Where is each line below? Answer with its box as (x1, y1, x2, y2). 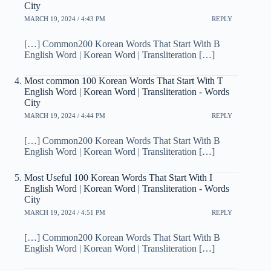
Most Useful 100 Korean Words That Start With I (24, 172, 212, 183)
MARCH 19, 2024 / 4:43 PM (24, 15, 105, 23)
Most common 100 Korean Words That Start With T (24, 75, 223, 86)
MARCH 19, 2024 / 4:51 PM (24, 209, 105, 217)
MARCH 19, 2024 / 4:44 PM (24, 112, 105, 120)
